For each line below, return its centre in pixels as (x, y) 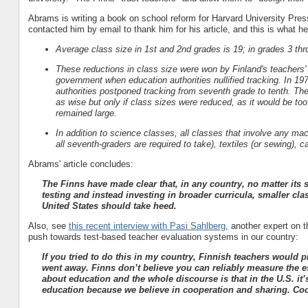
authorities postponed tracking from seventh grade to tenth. (173, 91)
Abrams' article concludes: (80, 164)
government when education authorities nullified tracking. (168, 80)
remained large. (86, 113)
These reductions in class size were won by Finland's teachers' (180, 69)
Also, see (48, 225)
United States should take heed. (109, 206)
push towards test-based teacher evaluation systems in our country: (163, 236)
